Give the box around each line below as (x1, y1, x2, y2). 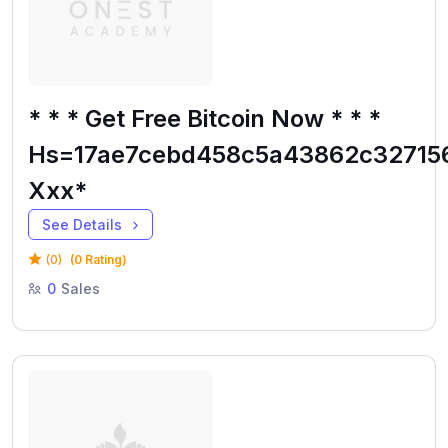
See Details (42, 215, 126, 233)
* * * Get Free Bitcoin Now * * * (28, 103, 381, 133)
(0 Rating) (70, 251, 127, 267)
